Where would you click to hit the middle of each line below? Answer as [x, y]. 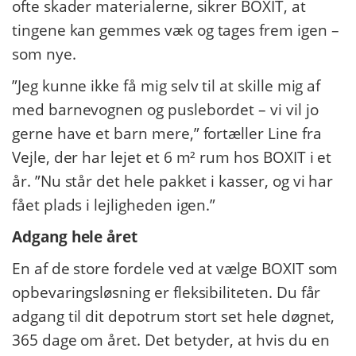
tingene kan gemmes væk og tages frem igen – [176, 30]
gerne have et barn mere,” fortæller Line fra [167, 133]
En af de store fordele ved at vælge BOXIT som [175, 269]
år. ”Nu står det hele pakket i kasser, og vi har [173, 181]
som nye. [44, 54]
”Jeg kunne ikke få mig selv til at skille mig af [166, 86]
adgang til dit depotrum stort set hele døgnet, [174, 316]
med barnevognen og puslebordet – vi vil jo [165, 110]
